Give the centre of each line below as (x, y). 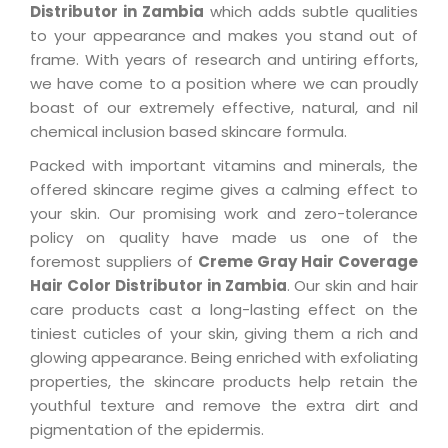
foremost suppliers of (114, 262)
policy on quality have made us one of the (224, 238)
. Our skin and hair (352, 286)
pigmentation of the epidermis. (147, 430)
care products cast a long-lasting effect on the (224, 310)
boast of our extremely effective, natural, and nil (224, 108)
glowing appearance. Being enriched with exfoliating (224, 358)
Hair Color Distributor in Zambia (158, 286)
